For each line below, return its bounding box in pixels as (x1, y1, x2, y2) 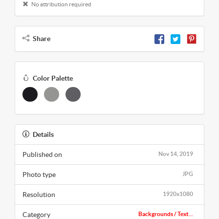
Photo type (22, 171, 56, 179)
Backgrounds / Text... (138, 211, 193, 218)
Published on (22, 151, 62, 159)
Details (33, 131, 54, 139)
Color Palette (33, 74, 73, 83)
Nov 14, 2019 (158, 151, 193, 157)
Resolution (22, 191, 55, 199)
